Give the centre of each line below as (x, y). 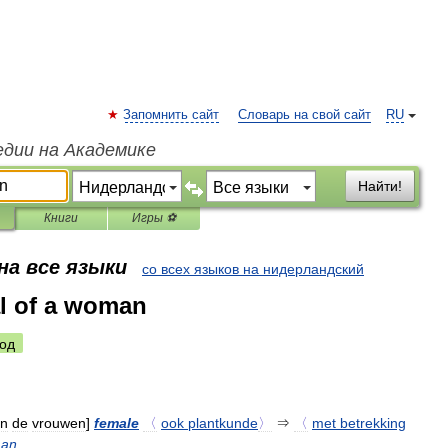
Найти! (380, 186)
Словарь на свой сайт (304, 115)
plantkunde (223, 423)
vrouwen (59, 423)
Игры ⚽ (154, 218)
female (116, 423)
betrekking (373, 423)
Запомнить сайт (171, 115)
